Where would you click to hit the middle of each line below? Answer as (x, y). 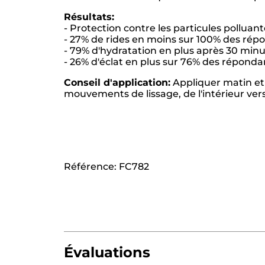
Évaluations (107, 252)
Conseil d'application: (117, 82)
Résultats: (89, 17)
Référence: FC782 (106, 166)
